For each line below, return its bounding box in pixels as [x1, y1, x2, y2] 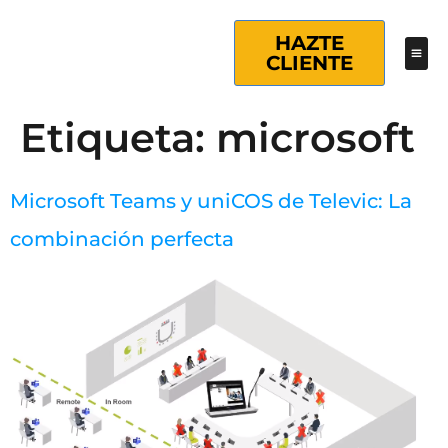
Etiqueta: [20, 113, 216, 162]
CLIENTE [266, 51, 354, 75]
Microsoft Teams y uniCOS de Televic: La [10, 189, 412, 213]
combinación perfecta [10, 227, 234, 251]
